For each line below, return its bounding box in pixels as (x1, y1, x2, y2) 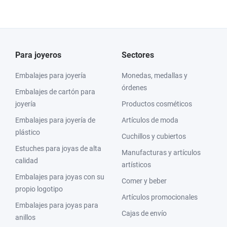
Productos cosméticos (122, 100, 192, 108)
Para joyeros (15, 50, 61, 60)
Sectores (122, 50, 154, 60)
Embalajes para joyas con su (15, 173, 104, 181)
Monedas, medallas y (122, 71, 187, 80)
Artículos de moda (122, 116, 178, 124)
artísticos (122, 161, 151, 169)
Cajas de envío (122, 209, 167, 217)
